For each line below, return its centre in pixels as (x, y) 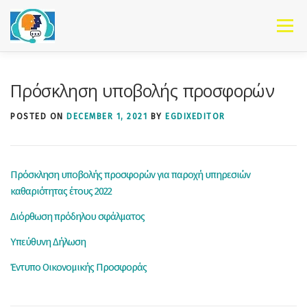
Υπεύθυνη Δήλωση (48, 242)
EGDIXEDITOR (195, 116)
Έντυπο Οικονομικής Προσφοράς (78, 268)
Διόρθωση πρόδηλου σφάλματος (77, 217)
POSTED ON (38, 116)
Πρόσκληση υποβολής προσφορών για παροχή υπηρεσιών (130, 175)
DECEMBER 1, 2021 (107, 116)
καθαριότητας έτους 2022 (61, 191)
